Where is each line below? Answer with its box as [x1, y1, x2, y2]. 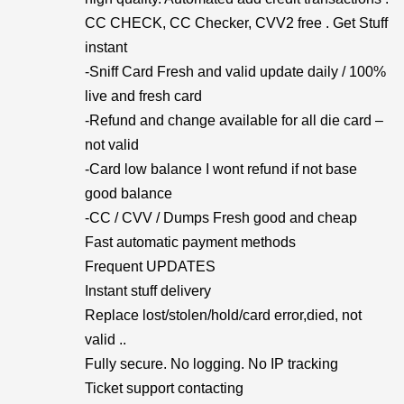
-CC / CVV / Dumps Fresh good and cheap [85, 210, 357, 225]
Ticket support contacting [85, 381, 243, 396]
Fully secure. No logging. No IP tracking [85, 356, 338, 372]
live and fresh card [85, 88, 202, 104]
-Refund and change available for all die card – [85, 113, 383, 128]
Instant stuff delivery [85, 283, 211, 298]
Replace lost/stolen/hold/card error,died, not [85, 308, 362, 323]
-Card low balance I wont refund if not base [85, 161, 357, 177]
